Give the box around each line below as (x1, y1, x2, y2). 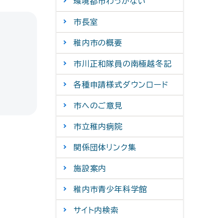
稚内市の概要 (73, 39, 123, 47)
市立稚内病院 (73, 123, 123, 130)
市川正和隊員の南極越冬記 (73, 60, 172, 68)
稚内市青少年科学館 (73, 185, 147, 193)
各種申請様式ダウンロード (73, 81, 168, 89)
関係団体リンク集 (73, 144, 136, 151)
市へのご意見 (73, 102, 123, 109)
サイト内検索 (73, 206, 119, 214)
